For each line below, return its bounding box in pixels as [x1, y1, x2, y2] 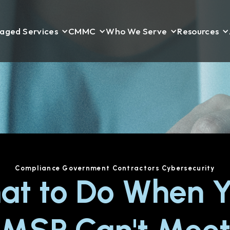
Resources [177, 26, 219, 36]
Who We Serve [106, 26, 167, 36]
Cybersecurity [161, 164, 215, 172]
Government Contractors [62, 164, 160, 172]
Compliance [15, 164, 61, 172]
